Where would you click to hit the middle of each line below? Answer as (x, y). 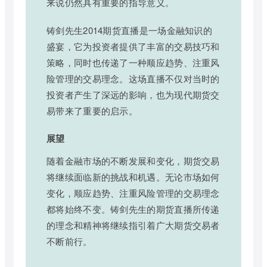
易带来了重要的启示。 (92, 111)
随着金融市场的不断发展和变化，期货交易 (133, 161)
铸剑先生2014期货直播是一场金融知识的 (130, 30)
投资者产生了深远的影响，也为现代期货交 (133, 95)
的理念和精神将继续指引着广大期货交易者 (133, 225)
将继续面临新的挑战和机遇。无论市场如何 (133, 177)
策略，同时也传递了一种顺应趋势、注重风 (133, 63)
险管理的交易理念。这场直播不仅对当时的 (133, 79)
